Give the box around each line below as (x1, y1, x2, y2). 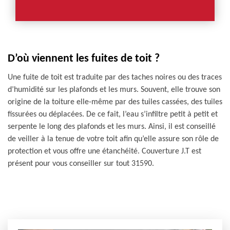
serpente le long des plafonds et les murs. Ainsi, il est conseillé (8, 123, 216, 131)
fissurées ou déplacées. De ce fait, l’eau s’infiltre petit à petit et (8, 110, 218, 119)
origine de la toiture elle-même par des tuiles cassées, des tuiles (8, 98, 222, 106)
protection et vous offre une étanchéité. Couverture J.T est (8, 147, 201, 156)
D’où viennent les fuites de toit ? (8, 53, 160, 65)
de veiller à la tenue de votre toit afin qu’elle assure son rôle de (8, 135, 219, 143)
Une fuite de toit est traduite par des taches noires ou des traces (8, 73, 222, 82)
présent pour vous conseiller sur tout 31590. (8, 160, 154, 168)
